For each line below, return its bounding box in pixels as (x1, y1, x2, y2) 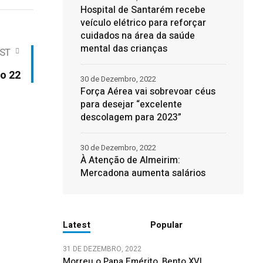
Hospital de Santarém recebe (80, 3, 205, 17)
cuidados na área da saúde (80, 29, 195, 43)
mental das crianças (80, 42, 167, 56)
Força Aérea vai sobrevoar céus (80, 85, 215, 99)
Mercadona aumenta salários (80, 166, 205, 180)
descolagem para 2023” (80, 110, 181, 124)
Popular (150, 218, 183, 231)
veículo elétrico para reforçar (80, 16, 206, 30)
